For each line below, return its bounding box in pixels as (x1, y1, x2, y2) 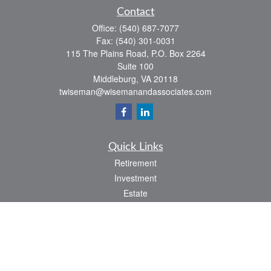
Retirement (114, 157, 157, 169)
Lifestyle (120, 247, 151, 260)
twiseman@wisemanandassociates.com (59, 85, 212, 97)
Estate (123, 187, 148, 199)
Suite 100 (117, 60, 154, 72)
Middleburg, (93, 73, 139, 85)
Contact (117, 7, 154, 18)
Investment (114, 172, 157, 184)
